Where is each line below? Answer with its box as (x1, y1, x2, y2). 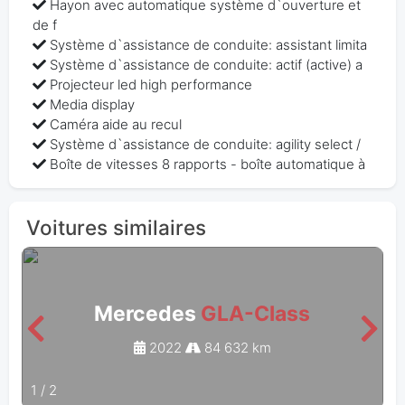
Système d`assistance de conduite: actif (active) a (50, 56, 363, 74)
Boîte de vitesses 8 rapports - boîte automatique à (50, 155, 366, 174)
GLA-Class (201, 300, 311, 326)
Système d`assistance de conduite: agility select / (50, 136, 362, 154)
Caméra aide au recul (50, 116, 183, 134)
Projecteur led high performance (50, 76, 253, 94)
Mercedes (94, 300, 202, 326)
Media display (50, 96, 136, 114)
